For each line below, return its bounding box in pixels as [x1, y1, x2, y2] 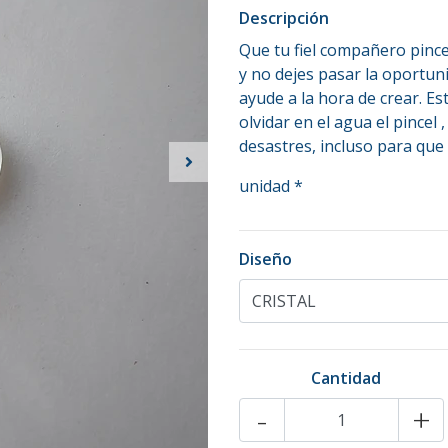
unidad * [239, 175, 303, 197]
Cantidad [310, 367, 381, 389]
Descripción [239, 7, 329, 29]
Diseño [239, 248, 292, 270]
